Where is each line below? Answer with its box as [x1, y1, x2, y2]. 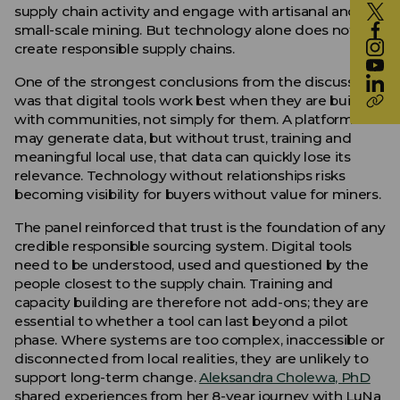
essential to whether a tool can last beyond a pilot [14, 312, 349, 329]
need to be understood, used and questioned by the [14, 256, 369, 273]
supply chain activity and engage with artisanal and [14, 3, 358, 20]
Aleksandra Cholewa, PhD [198, 369, 371, 386]
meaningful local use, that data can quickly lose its [14, 148, 351, 165]
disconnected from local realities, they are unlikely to [14, 350, 369, 367]
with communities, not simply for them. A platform [14, 111, 354, 128]
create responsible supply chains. [14, 40, 235, 57]
